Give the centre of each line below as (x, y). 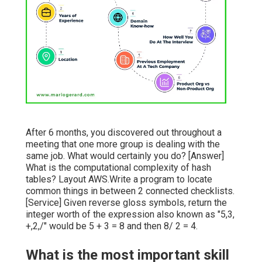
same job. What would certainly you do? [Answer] (125, 156)
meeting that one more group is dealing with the (123, 144)
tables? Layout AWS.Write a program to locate (119, 180)
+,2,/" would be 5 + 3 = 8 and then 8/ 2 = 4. (112, 226)
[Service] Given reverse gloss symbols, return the (126, 203)
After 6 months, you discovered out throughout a (124, 133)
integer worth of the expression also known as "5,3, (130, 215)
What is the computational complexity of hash (118, 168)
